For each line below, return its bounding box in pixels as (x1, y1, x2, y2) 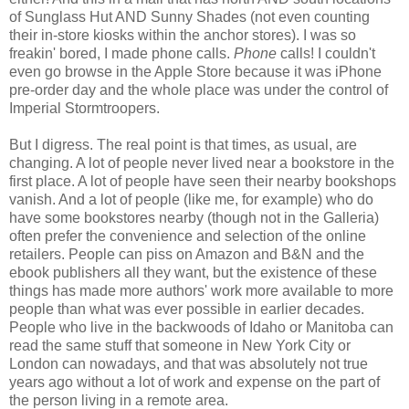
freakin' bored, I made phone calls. (9, 46, 234, 62)
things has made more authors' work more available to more (9, 283, 393, 299)
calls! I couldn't (280, 46, 375, 62)
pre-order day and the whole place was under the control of (9, 82, 388, 99)
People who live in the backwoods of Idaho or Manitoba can (9, 320, 393, 336)
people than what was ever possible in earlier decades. (9, 301, 364, 318)
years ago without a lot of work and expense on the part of (9, 374, 380, 391)
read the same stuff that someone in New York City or (9, 338, 351, 354)
